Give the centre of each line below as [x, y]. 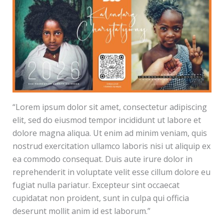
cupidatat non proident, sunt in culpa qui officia [100, 198]
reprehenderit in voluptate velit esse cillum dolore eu [111, 172]
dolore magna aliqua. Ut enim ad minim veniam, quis [109, 133]
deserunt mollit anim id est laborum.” [81, 211]
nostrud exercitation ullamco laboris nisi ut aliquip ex [111, 146]
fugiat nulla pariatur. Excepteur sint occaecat [96, 185]
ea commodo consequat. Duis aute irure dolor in [102, 159]
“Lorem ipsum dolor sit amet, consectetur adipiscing [109, 107]
